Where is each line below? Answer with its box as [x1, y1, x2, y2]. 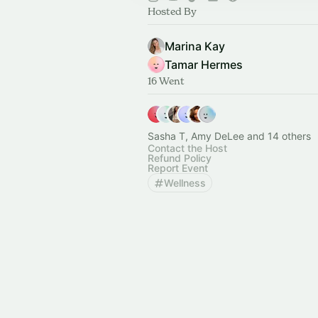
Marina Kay [165, 39, 225, 53]
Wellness [164, 177, 206, 189]
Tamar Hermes [165, 57, 243, 72]
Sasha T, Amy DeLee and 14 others [148, 130, 311, 142]
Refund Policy [148, 152, 212, 164]
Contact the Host [148, 142, 227, 154]
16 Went [148, 75, 185, 87]
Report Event [148, 162, 208, 174]
